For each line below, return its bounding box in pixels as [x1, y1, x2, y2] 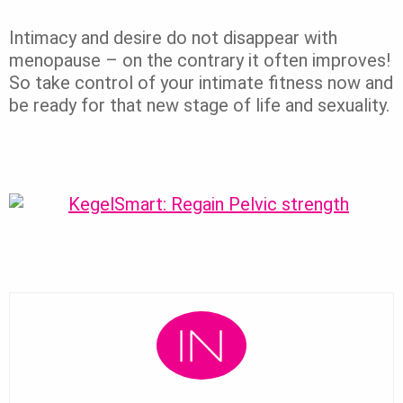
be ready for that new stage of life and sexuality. [9, 94, 390, 117]
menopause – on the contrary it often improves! [9, 49, 390, 72]
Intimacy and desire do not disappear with [9, 27, 337, 49]
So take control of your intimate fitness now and [9, 72, 393, 94]
